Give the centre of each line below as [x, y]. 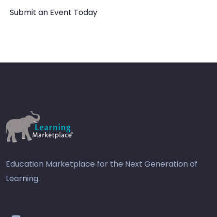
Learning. [23, 178]
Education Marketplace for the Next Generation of [102, 164]
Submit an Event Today [53, 12]
